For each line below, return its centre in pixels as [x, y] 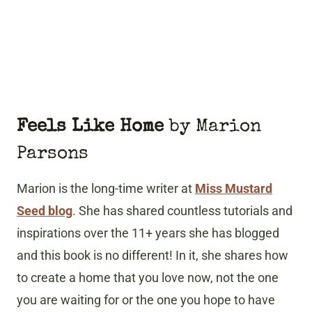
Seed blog [45, 210]
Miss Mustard [234, 188]
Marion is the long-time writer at [106, 188]
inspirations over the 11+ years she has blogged [148, 233]
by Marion [212, 127]
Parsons [53, 154]
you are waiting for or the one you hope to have [146, 299]
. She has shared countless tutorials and [182, 210]
